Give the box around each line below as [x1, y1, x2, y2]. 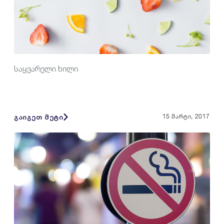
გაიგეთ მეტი [14, 111, 63, 122]
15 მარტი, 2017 [162, 112, 210, 120]
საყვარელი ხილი [14, 64, 78, 73]
